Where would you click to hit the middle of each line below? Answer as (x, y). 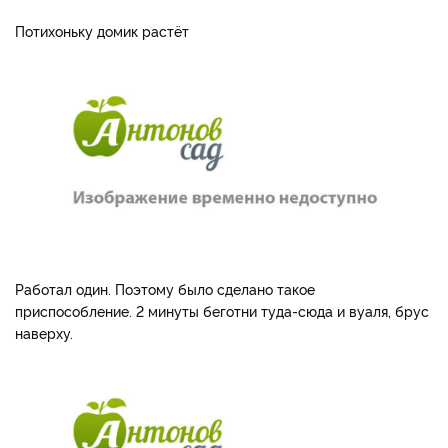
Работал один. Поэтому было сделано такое (165, 288)
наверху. (44, 332)
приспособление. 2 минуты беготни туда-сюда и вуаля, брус (222, 310)
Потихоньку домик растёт (102, 30)
